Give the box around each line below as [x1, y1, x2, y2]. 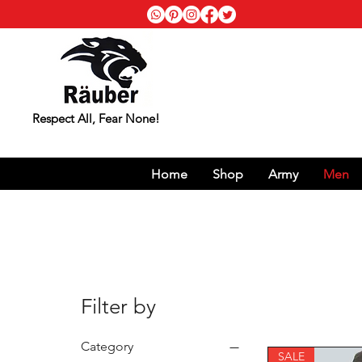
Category [81, 339, 133, 354]
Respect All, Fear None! [32, 111, 160, 126]
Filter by [81, 294, 156, 319]
